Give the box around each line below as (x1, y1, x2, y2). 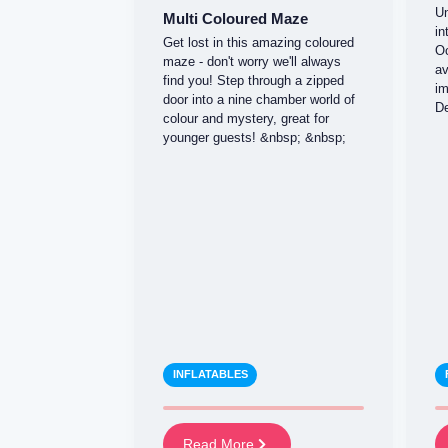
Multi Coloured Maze (162, 9, 308, 27)
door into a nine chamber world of (162, 92, 355, 108)
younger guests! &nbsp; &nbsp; (162, 130, 346, 146)
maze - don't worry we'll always (162, 54, 341, 70)
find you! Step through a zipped (162, 73, 344, 89)
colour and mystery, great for (162, 111, 329, 127)
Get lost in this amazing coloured (162, 35, 354, 51)
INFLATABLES (172, 368, 248, 381)
